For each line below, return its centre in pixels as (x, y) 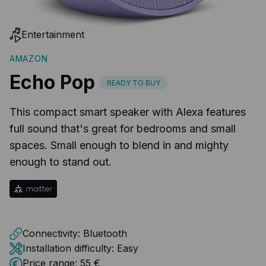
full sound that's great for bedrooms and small (123, 128)
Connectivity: (51, 233)
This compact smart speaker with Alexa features (128, 112)
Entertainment (53, 35)
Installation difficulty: (68, 248)
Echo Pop (52, 82)
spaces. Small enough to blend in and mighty (119, 145)
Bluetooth (105, 233)
